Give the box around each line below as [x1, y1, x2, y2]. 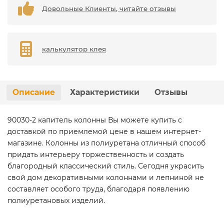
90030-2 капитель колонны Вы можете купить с [7, 115, 182, 124]
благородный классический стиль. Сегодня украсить [7, 161, 204, 170]
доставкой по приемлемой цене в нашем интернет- [7, 127, 201, 136]
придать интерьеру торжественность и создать [7, 150, 184, 159]
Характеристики [70, 87, 139, 97]
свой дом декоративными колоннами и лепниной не [7, 173, 204, 182]
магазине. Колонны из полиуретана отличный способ [7, 138, 205, 147]
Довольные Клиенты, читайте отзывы [42, 4, 176, 12]
